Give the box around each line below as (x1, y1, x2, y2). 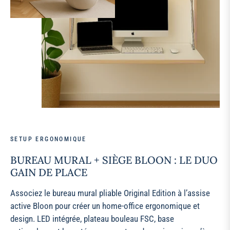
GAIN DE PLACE (10, 166, 87, 179)
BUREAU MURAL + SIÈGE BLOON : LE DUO (10, 154, 218, 167)
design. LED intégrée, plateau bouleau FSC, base (10, 214, 174, 224)
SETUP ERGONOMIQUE (10, 136, 87, 143)
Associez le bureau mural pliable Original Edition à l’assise (10, 188, 210, 199)
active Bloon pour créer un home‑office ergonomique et (10, 201, 200, 212)
